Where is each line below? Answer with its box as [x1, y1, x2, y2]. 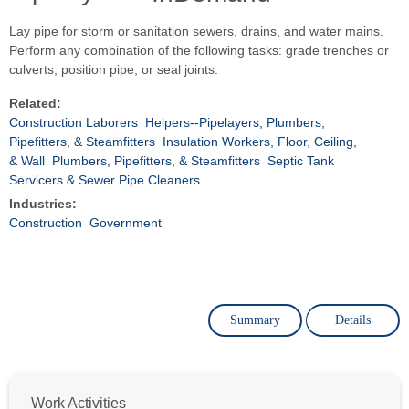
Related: [9, 95, 61, 110]
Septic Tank [267, 152, 334, 168]
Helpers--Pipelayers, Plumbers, [145, 114, 325, 130]
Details [334, 312, 371, 327]
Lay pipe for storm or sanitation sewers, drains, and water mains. [9, 23, 383, 38]
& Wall [9, 152, 45, 168]
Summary [230, 312, 280, 327]
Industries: [9, 195, 77, 211]
